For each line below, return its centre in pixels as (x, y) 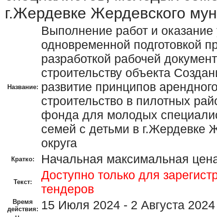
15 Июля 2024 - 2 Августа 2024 (128, 205)
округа (59, 143)
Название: (23, 87)
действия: (23, 209)
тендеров (68, 189)
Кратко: (23, 159)
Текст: (23, 182)
